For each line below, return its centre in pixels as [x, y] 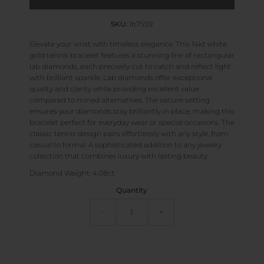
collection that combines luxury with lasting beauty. [119, 156]
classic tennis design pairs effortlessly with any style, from [128, 133]
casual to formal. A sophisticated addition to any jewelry [125, 144]
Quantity [132, 190]
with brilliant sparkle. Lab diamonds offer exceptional [121, 77]
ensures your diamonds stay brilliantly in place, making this [132, 111]
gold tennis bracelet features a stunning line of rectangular [132, 55]
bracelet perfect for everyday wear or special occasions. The [132, 122]
